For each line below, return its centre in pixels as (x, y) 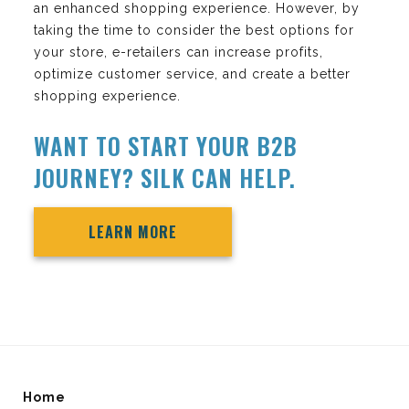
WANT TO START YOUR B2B (166, 146)
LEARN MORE (133, 232)
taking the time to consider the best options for (194, 31)
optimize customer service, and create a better (192, 74)
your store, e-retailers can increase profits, (178, 52)
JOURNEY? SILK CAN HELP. (165, 178)
